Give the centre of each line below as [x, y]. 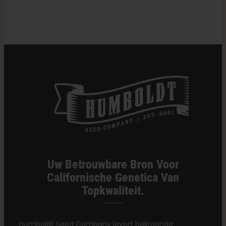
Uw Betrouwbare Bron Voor [113, 165]
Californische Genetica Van [113, 178]
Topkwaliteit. [113, 191]
